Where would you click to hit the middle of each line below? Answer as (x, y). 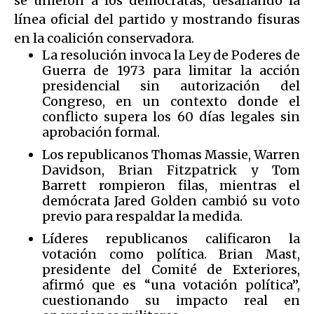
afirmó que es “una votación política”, (171, 285)
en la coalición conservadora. (105, 38)
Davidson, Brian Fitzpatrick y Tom (171, 170)
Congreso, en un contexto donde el (171, 101)
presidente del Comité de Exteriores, (171, 269)
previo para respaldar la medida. (144, 216)
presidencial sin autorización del (171, 86)
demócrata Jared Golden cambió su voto (171, 200)
